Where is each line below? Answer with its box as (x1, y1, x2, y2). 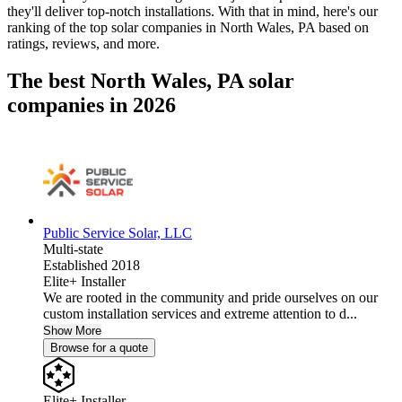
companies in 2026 (7, 93, 176, 118)
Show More (43, 324, 101, 338)
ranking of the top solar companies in (7, 19, 220, 35)
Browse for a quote (50, 341, 148, 355)
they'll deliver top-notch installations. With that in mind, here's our (7, 3, 378, 19)
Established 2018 (43, 258, 140, 274)
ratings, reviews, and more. (7, 35, 160, 51)
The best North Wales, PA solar (7, 69, 294, 93)
